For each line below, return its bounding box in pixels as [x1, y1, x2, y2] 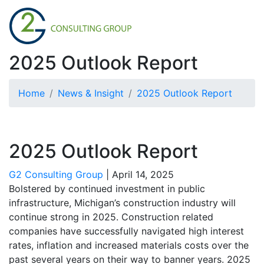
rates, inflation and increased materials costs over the [9, 239, 249, 251]
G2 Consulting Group [9, 168, 103, 180]
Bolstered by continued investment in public [9, 182, 205, 194]
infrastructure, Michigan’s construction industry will [9, 196, 236, 209]
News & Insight [58, 87, 124, 99]
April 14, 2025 [112, 168, 174, 180]
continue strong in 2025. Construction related [9, 210, 213, 223]
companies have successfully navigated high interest [9, 225, 244, 237]
